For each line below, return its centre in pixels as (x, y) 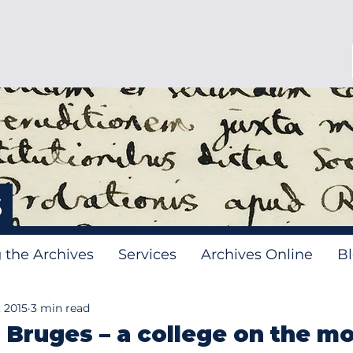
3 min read (60, 308)
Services (147, 255)
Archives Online (257, 255)
